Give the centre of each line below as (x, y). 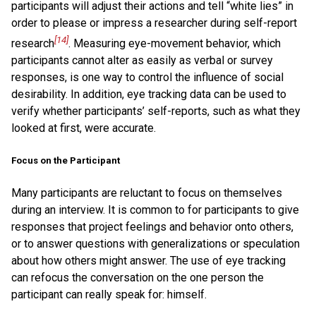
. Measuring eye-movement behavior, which (175, 43)
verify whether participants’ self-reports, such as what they (156, 111)
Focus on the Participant (66, 161)
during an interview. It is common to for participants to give (155, 210)
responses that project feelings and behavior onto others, (152, 227)
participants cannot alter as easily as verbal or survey (142, 60)
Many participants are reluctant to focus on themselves (147, 193)
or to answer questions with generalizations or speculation (156, 244)
